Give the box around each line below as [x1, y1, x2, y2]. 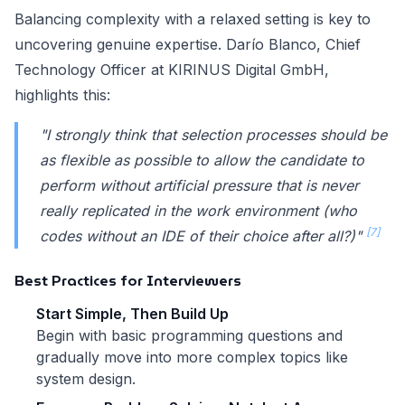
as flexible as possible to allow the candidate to [40, 151, 364, 170]
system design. [36, 370, 136, 389]
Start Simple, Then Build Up [36, 305, 229, 324]
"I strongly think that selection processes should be [40, 126, 387, 145]
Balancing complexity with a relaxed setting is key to [14, 10, 371, 29]
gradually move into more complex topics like [36, 348, 348, 367]
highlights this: [14, 86, 110, 105]
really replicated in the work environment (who [40, 202, 357, 221]
